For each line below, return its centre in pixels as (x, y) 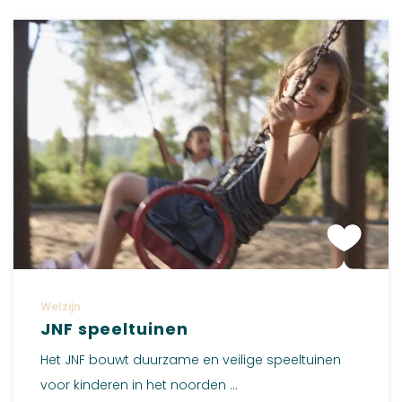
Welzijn (61, 307)
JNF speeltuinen (114, 329)
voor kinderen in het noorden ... (139, 385)
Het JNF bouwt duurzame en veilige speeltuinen (191, 360)
